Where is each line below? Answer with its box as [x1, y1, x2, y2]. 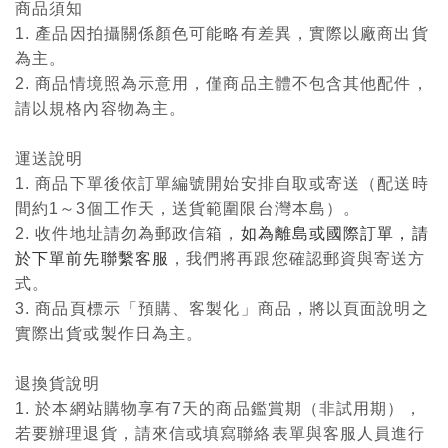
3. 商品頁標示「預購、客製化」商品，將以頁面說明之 [15, 300, 429, 318]
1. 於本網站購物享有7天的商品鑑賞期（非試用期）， [15, 400, 422, 418]
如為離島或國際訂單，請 [240, 225, 429, 243]
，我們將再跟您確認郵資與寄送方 [168, 250, 426, 268]
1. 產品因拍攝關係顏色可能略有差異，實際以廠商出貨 [15, 25, 429, 43]
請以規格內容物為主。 [15, 100, 187, 118]
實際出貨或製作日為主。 [15, 325, 204, 343]
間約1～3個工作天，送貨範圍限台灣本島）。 [15, 200, 361, 218]
